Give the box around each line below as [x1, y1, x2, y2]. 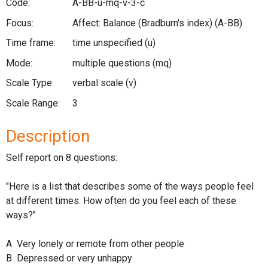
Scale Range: [6, 97, 60, 109]
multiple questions [72, 57, 153, 69]
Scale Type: [6, 77, 54, 89]
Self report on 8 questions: [6, 151, 117, 163]
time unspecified [72, 37, 145, 49]
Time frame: [6, 37, 56, 49]
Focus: [6, 17, 33, 29]
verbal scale [72, 77, 126, 89]
